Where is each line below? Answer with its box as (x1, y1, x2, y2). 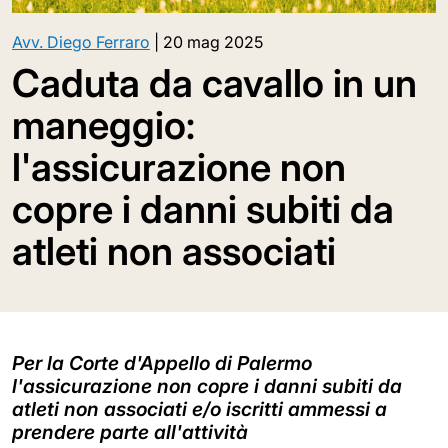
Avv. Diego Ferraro (12, 32, 150, 53)
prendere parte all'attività (12, 420, 248, 445)
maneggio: (12, 102, 195, 149)
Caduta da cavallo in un (12, 60, 417, 107)
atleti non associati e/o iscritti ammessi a (12, 397, 387, 422)
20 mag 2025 (163, 32, 263, 53)
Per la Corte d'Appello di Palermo (12, 351, 312, 376)
